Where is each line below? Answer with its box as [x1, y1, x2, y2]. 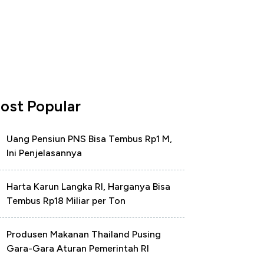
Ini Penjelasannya [6, 147, 82, 159]
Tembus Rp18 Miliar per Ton [6, 195, 126, 206]
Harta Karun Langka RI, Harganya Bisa [6, 181, 170, 192]
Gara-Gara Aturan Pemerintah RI [6, 243, 149, 254]
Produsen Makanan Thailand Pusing [6, 229, 161, 240]
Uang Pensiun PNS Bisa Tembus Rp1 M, [6, 133, 172, 144]
